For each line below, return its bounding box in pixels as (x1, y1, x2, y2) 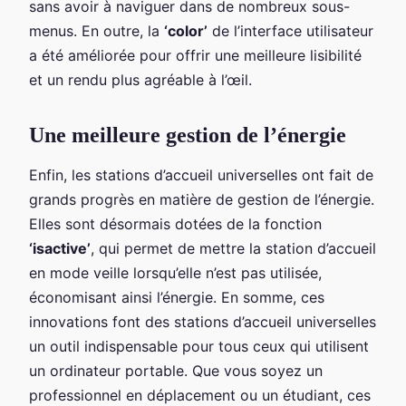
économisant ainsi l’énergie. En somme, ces (29, 287, 324, 306)
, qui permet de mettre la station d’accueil (91, 238, 376, 257)
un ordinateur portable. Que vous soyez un (29, 361, 323, 380)
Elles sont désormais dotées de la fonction (29, 214, 322, 233)
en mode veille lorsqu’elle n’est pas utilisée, (29, 263, 322, 282)
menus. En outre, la (29, 21, 164, 40)
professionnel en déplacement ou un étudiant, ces (29, 385, 371, 404)
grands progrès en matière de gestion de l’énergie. (29, 189, 374, 208)
